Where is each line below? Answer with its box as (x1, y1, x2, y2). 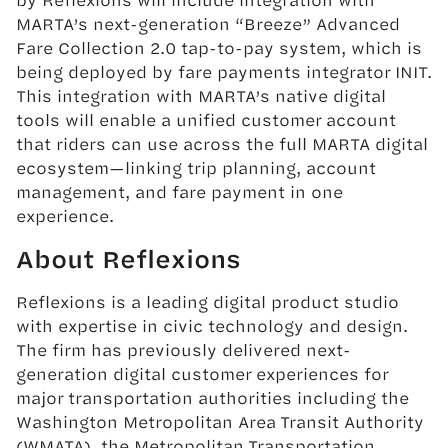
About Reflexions (16, 239, 241, 277)
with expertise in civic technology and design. (16, 312, 408, 338)
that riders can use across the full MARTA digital (16, 130, 428, 156)
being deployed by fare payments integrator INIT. (16, 58, 432, 84)
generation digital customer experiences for (16, 360, 388, 386)
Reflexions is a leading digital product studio (16, 288, 399, 314)
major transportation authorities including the (16, 384, 409, 410)
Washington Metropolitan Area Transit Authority (16, 408, 424, 434)
